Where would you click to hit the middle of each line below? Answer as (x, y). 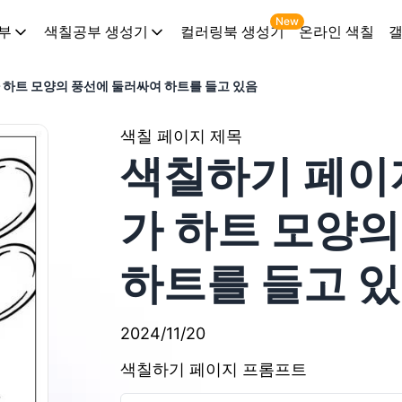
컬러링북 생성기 (232, 31)
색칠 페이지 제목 (182, 136)
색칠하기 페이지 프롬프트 (214, 369)
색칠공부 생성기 (96, 31)
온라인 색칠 (336, 31)
